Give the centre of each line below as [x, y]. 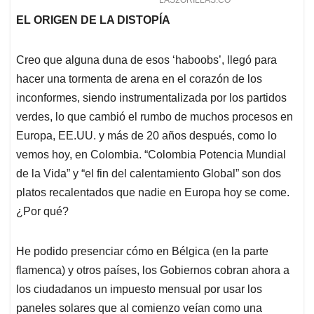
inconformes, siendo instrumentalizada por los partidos [151, 98]
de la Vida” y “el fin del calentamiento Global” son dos [149, 174]
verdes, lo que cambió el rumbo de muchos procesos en [155, 117]
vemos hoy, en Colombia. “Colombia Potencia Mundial [151, 155]
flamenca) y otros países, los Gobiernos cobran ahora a [153, 271]
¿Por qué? [42, 212]
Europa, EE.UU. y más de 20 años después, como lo [146, 136]
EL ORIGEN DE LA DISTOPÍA [93, 20]
